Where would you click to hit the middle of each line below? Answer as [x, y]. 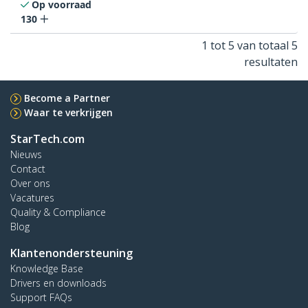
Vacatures [32, 198]
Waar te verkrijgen [68, 113]
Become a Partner [67, 98]
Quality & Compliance [58, 212]
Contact [28, 169]
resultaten [271, 62]
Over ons [30, 184]
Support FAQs [41, 298]
